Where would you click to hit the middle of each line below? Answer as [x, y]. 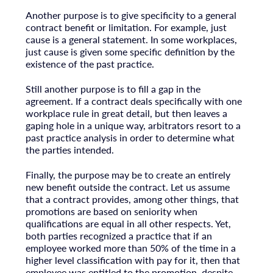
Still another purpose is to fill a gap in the [113, 88]
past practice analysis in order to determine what [130, 137]
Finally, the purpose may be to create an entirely [128, 174]
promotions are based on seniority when [111, 211]
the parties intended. [69, 149]
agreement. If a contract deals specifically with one [133, 101]
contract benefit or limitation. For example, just [126, 27]
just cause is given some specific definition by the [130, 51]
